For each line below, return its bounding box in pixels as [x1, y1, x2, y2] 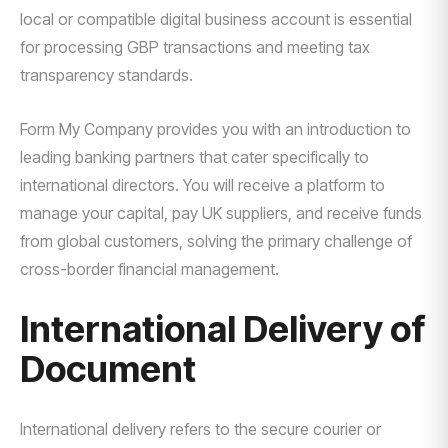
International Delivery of [20, 307, 425, 351]
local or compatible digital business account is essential [20, 9, 412, 29]
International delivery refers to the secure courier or [20, 419, 381, 439]
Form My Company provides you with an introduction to [20, 119, 411, 139]
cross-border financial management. [20, 259, 279, 279]
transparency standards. [20, 65, 193, 85]
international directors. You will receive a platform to [20, 175, 385, 195]
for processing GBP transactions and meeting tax [20, 37, 370, 57]
